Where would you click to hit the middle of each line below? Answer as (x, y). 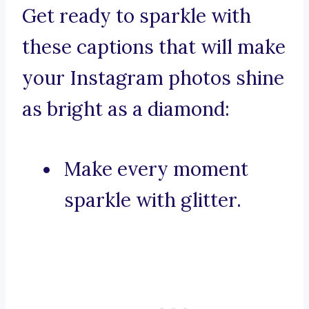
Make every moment (156, 169)
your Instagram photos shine (153, 78)
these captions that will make (154, 47)
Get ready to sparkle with (137, 16)
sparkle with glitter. (153, 200)
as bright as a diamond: (126, 109)
